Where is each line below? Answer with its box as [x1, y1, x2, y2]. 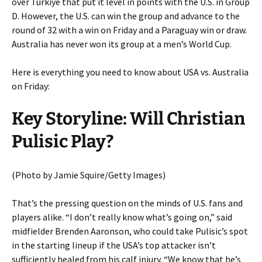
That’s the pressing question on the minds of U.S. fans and [12, 196, 243, 209]
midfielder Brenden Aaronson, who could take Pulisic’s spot [12, 225, 248, 237]
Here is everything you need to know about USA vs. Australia [12, 65, 249, 78]
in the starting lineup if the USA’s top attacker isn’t [12, 239, 216, 251]
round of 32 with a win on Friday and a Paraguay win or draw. [12, 23, 247, 36]
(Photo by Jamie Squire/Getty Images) [12, 168, 166, 181]
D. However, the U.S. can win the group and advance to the [12, 9, 240, 22]
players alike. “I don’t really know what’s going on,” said [12, 211, 232, 223]
